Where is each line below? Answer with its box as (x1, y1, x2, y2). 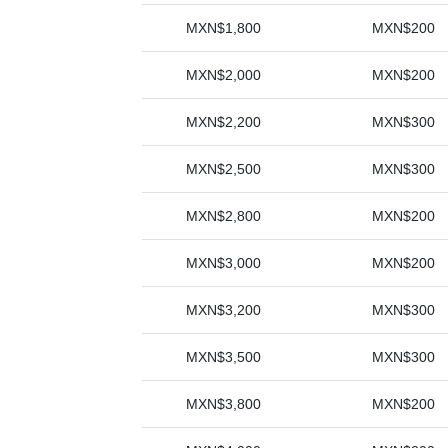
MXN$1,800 (185, 20, 261, 36)
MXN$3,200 (185, 302, 261, 318)
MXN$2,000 (185, 67, 261, 83)
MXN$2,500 (185, 161, 261, 177)
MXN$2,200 (185, 114, 261, 130)
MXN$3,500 (185, 349, 261, 365)
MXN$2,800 (185, 208, 261, 224)
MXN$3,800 (185, 396, 261, 412)
